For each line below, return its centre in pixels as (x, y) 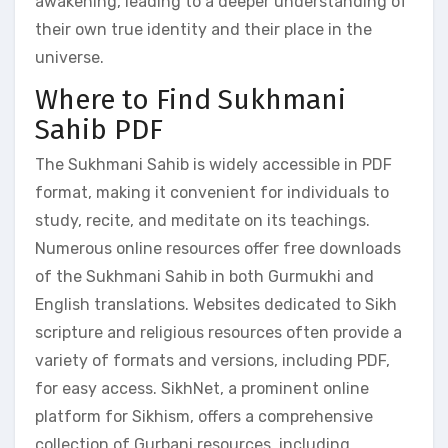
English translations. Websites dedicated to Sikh (216, 304)
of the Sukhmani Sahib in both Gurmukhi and (204, 276)
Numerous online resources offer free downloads (218, 248)
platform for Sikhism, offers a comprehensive (204, 416)
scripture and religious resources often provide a (218, 332)
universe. (69, 57)
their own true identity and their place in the (203, 29)
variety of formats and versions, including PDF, (212, 360)
